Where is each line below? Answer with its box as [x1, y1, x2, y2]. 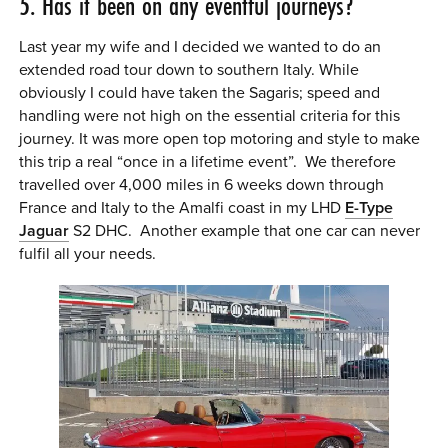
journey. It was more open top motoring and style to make [19, 128, 421, 149]
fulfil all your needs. [19, 243, 157, 264]
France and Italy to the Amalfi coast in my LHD [19, 197, 346, 218]
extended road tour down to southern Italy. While [19, 59, 360, 80]
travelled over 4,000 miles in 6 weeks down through [19, 174, 385, 195]
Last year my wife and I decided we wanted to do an [19, 36, 382, 57]
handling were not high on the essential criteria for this [19, 105, 401, 126]
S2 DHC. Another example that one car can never [69, 220, 421, 241]
